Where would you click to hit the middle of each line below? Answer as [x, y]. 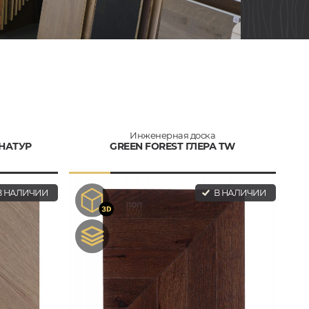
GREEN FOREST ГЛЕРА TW [172, 146]
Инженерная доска [172, 135]
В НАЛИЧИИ [239, 192]
